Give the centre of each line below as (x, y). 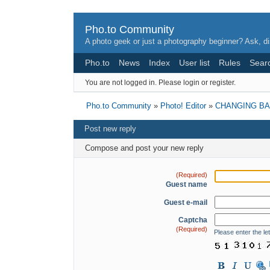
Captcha (193, 220)
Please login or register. (197, 82)
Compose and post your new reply (145, 148)
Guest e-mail (186, 202)
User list (194, 62)
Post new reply (110, 129)
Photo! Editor (183, 105)
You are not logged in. (121, 82)
